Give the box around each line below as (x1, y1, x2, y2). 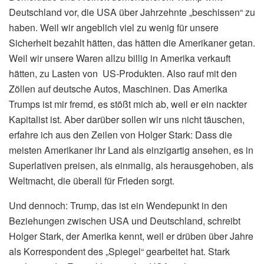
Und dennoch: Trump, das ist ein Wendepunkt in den (9, 198, 227, 212)
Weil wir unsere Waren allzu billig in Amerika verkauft (9, 51, 230, 65)
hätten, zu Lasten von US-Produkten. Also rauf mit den (9, 66, 237, 80)
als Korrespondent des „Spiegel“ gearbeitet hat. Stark (9, 244, 230, 258)
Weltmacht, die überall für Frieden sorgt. (9, 173, 174, 187)
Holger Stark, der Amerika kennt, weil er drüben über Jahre (9, 229, 253, 243)
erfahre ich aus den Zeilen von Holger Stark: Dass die (9, 127, 232, 141)
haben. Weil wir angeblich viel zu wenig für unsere (9, 20, 219, 34)
